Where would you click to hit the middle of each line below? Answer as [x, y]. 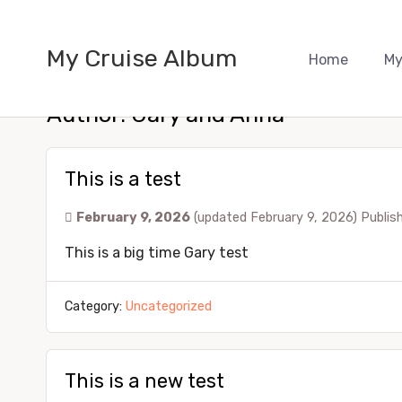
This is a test [123, 179]
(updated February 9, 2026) [277, 218]
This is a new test [144, 381]
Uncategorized [169, 306]
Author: [89, 114]
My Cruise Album [142, 58]
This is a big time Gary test [157, 253]
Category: [95, 306]
